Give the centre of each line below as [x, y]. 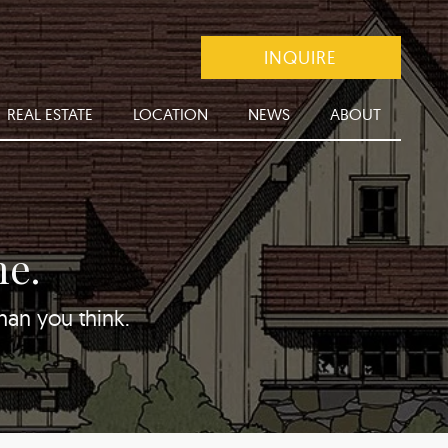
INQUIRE [301, 57]
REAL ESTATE [49, 114]
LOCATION [170, 114]
